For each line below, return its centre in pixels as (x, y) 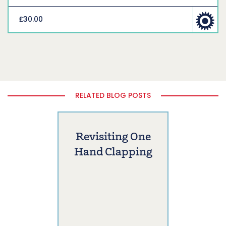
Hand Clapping (113, 153)
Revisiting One (113, 138)
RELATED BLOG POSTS (113, 96)
